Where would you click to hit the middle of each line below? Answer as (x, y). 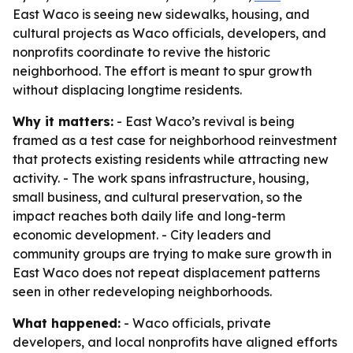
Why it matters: (63, 121)
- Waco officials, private (196, 323)
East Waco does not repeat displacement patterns (166, 273)
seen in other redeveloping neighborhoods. (142, 292)
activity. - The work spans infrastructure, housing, (161, 178)
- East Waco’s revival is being (204, 121)
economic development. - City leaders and (142, 235)
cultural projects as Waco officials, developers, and (169, 33)
